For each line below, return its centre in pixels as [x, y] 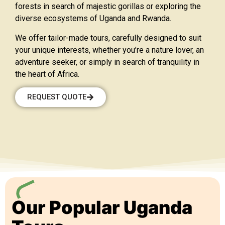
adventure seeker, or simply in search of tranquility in [107, 62]
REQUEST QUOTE [57, 97]
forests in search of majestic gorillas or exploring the [108, 7]
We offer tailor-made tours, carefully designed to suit [108, 38]
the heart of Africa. [47, 74]
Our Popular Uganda [102, 208]
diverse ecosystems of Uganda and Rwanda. [93, 19]
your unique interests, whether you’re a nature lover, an [109, 50]
